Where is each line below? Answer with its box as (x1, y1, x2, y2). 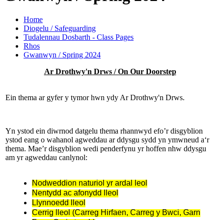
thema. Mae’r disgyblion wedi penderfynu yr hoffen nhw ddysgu (5, 144, 206, 153)
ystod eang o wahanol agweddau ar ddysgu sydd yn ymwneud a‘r (5, 136, 209, 144)
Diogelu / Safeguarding (24, 24, 96, 33)
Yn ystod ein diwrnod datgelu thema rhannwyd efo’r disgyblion (5, 127, 203, 136)
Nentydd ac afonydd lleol (32, 189, 118, 197)
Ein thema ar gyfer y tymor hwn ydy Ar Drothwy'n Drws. (5, 93, 185, 102)
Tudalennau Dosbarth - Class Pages (24, 33, 134, 42)
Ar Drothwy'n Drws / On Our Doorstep (44, 67, 176, 76)
